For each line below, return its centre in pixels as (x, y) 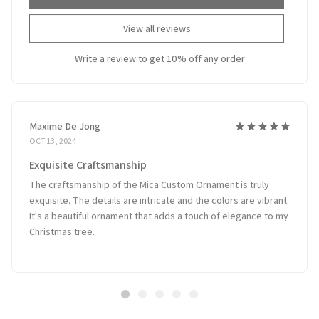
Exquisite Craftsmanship (88, 159)
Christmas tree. (62, 225)
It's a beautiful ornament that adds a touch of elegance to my (159, 210)
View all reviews (157, 23)
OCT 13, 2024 (53, 135)
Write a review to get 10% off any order (159, 52)
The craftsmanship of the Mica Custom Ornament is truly (149, 178)
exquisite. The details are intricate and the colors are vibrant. (159, 194)
